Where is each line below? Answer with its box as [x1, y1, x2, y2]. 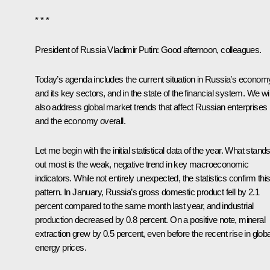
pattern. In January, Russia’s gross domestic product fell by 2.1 [35, 186, 259, 197]
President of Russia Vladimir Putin [35, 44, 157, 55]
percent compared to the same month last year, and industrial [35, 200, 254, 211]
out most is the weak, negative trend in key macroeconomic [35, 159, 249, 169]
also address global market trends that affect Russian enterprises [35, 101, 268, 112]
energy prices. [35, 242, 86, 253]
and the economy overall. [35, 115, 125, 126]
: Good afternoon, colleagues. [157, 44, 262, 55]
